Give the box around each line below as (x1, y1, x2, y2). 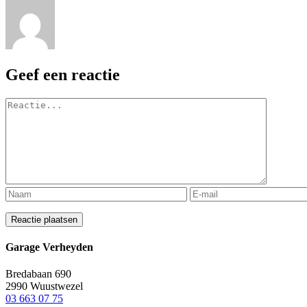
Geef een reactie (5, 65, 120, 84)
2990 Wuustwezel (5, 280, 83, 293)
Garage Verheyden (5, 241, 93, 254)
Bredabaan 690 (5, 268, 71, 280)
